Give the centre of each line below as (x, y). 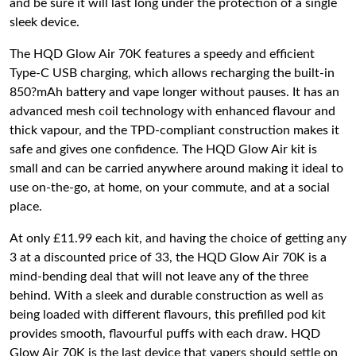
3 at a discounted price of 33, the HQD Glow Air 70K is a (168, 257)
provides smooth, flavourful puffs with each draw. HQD (165, 333)
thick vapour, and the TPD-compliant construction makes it (174, 130)
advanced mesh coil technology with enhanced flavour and (172, 111)
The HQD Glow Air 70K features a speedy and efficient (162, 54)
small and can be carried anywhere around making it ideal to (176, 168)
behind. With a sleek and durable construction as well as (166, 295)
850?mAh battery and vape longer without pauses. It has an (174, 92)
